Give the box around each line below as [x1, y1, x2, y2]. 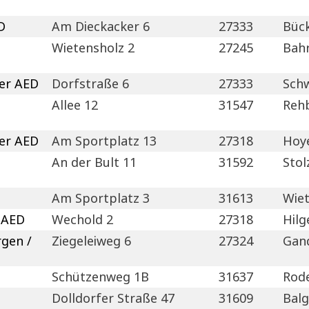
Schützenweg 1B [52, 268, 150, 285]
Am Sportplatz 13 [52, 132, 157, 149]
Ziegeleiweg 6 [52, 232, 132, 249]
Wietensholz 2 [52, 39, 135, 56]
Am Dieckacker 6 [52, 17, 150, 34]
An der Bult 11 [52, 153, 137, 170]
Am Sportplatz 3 [52, 189, 150, 206]
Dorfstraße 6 [52, 74, 130, 92]
